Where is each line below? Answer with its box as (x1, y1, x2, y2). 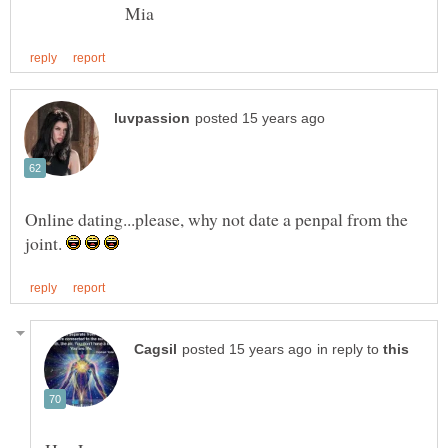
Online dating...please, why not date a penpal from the (25, 207, 408, 232)
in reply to (317, 341, 383, 357)
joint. (25, 231, 66, 256)
